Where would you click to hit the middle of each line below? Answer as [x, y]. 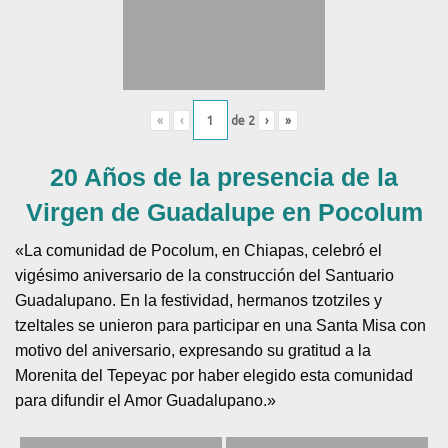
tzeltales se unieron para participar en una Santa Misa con [221, 326]
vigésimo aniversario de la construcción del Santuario [205, 276]
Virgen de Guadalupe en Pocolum [224, 212]
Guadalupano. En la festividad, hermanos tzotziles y [199, 301]
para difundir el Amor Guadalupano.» [146, 401]
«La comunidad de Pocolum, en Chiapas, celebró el [199, 251]
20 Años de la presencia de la [224, 177]
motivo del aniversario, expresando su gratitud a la [193, 351]
